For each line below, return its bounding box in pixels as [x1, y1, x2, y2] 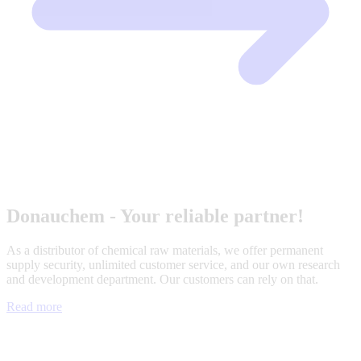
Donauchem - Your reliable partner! [6, 205, 304, 226]
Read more [6, 299, 62, 313]
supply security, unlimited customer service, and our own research [6, 257, 340, 272]
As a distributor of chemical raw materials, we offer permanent [6, 243, 323, 257]
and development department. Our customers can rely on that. [6, 272, 318, 286]
